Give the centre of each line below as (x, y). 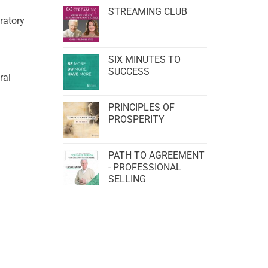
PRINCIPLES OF (141, 107)
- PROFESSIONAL (145, 167)
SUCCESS (129, 71)
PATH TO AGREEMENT (156, 155)
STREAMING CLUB (148, 12)
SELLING (127, 179)
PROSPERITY (136, 119)
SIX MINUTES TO (144, 60)
